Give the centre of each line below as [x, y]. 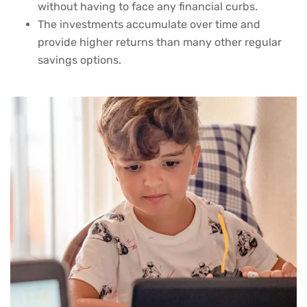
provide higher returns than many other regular [160, 42]
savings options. [79, 60]
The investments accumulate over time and [149, 25]
